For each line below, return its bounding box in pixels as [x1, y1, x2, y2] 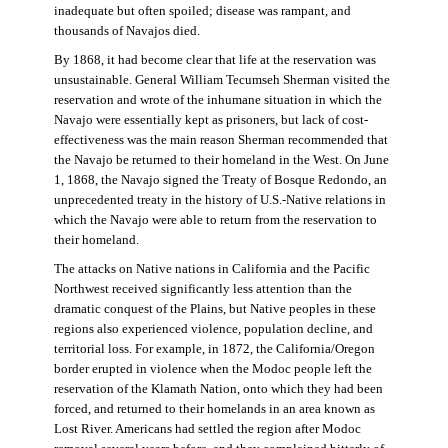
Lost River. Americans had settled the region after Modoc [53, 421, 361, 436]
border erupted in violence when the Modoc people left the [53, 361, 372, 376]
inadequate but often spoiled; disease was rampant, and [53, 3, 351, 18]
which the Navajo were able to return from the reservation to [53, 212, 377, 227]
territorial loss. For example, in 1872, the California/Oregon [53, 341, 375, 356]
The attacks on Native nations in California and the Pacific [53, 261, 370, 276]
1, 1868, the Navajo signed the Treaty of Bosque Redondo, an [53, 172, 387, 187]
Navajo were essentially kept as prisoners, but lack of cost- [53, 112, 368, 127]
